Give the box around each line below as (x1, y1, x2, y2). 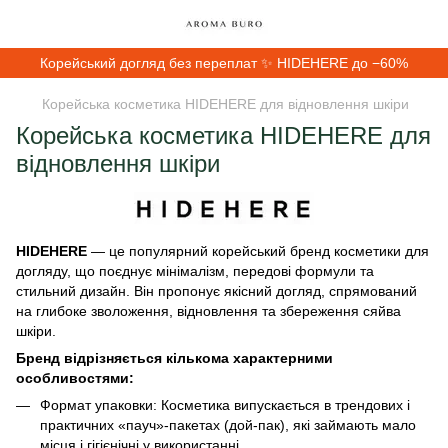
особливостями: (16, 370, 134, 386)
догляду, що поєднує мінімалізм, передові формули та (16, 263, 374, 279)
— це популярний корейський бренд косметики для (91, 243, 429, 259)
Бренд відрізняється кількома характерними (16, 350, 333, 366)
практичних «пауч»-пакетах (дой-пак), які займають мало (40, 417, 416, 433)
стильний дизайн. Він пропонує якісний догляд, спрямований (16, 283, 417, 299)
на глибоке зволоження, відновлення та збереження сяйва (16, 303, 401, 319)
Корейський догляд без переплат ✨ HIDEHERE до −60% (40, 55, 408, 71)
